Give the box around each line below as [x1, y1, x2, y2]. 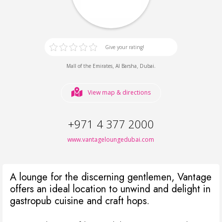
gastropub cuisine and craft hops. [10, 193, 150, 208]
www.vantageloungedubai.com [67, 135, 155, 144]
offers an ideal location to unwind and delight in [10, 181, 211, 196]
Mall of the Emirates [66, 62, 112, 69]
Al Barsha [115, 62, 137, 69]
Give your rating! [105, 44, 144, 51]
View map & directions [87, 88, 151, 97]
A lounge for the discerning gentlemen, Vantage [10, 169, 212, 184]
